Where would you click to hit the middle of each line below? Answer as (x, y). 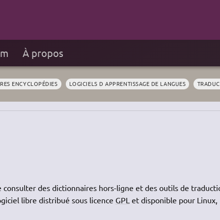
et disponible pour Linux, (173, 200)
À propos (43, 53)
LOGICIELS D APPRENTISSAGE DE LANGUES (127, 84)
